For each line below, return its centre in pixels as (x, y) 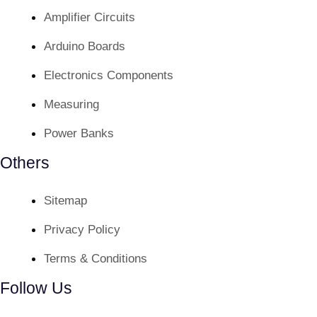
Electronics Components (109, 76)
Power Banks (79, 134)
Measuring (71, 105)
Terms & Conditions (96, 259)
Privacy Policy (82, 230)
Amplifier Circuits (90, 18)
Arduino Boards (85, 47)
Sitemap (65, 201)
